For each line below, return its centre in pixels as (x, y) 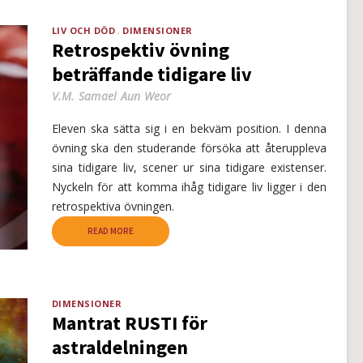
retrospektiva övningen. (113, 207)
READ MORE (110, 231)
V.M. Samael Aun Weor (111, 96)
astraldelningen (120, 348)
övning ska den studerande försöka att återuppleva (189, 148)
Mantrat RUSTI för (129, 323)
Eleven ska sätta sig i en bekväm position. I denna (189, 129)
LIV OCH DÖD (83, 31)
